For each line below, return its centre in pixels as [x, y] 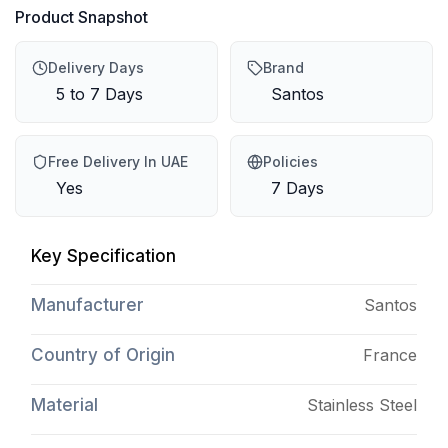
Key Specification [103, 255]
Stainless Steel [361, 404]
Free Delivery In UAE [118, 161]
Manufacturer [87, 304]
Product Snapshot [81, 16]
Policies [290, 161]
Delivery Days [96, 67]
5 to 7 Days [99, 93]
